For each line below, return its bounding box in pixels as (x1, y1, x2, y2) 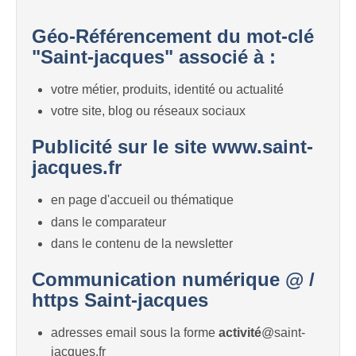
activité (219, 325, 261, 339)
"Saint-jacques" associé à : (32, 46, 276, 68)
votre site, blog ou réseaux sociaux (51, 104, 246, 118)
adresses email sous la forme (51, 325, 219, 339)
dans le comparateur (51, 215, 166, 229)
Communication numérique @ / (32, 268, 315, 290)
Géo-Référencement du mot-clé (32, 25, 314, 48)
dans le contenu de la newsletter (51, 236, 233, 250)
